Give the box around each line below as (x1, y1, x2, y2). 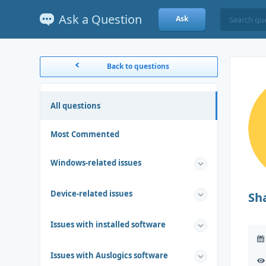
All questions (50, 100, 101, 111)
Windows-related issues (50, 157, 142, 168)
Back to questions (106, 61, 169, 71)
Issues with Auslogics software (50, 250, 169, 261)
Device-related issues (50, 188, 133, 199)
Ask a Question (59, 11, 142, 27)
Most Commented (50, 129, 120, 140)
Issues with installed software (50, 219, 166, 230)
